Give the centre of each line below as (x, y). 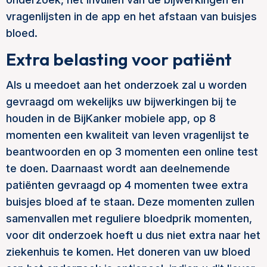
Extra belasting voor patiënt (119, 59)
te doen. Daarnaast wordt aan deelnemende (118, 168)
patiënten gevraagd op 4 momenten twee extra (127, 185)
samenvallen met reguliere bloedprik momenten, (129, 218)
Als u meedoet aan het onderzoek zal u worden (126, 85)
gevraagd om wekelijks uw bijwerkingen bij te (121, 102)
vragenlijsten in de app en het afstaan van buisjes (131, 16)
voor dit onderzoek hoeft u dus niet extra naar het (133, 235)
